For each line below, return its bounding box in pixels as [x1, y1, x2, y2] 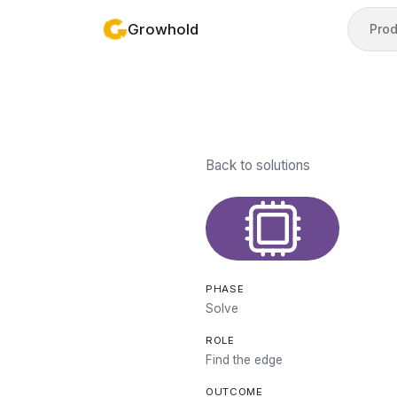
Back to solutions [206, 157, 310, 174]
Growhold [128, 19, 198, 38]
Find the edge [206, 353, 283, 367]
